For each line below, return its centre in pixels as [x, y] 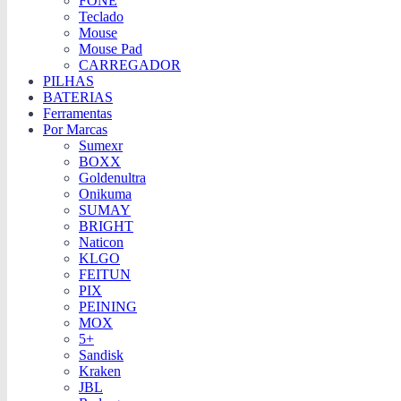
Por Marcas [75, 129]
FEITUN [105, 274]
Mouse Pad [111, 48]
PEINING [108, 306]
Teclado [101, 16]
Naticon [101, 242]
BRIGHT [106, 226]
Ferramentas [77, 113]
